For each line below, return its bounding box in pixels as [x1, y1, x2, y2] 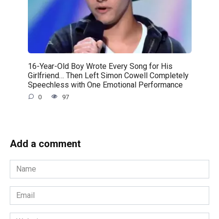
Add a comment [10, 138, 81, 150]
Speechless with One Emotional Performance [27, 80, 183, 89]
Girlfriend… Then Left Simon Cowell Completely [27, 70, 189, 80]
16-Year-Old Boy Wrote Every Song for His [27, 61, 173, 71]
